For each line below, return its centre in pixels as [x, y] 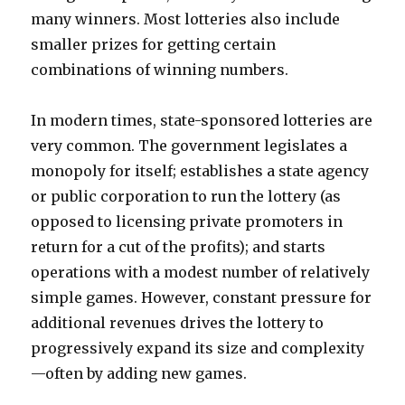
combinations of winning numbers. [160, 70]
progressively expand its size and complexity [198, 348]
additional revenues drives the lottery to [178, 323]
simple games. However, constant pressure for [202, 297]
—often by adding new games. [139, 373]
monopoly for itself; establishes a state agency [200, 171]
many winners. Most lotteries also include [186, 19]
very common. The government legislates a [189, 146]
